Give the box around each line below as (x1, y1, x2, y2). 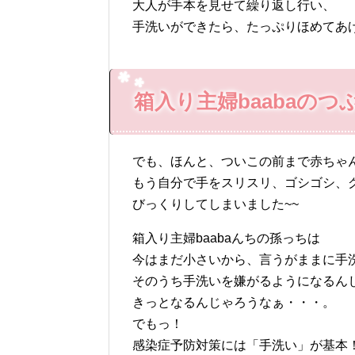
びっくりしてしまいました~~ (132, 197, 299, 211)
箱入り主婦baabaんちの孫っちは (132, 231, 320, 245)
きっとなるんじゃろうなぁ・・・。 (132, 295, 335, 309)
